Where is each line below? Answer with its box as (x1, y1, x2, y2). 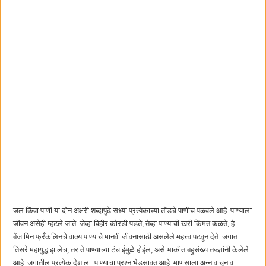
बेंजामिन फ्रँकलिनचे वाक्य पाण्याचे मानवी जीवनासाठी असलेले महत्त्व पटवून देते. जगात (13, 232, 238, 241)
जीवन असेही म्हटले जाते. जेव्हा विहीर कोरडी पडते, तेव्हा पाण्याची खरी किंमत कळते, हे (13, 218, 235, 228)
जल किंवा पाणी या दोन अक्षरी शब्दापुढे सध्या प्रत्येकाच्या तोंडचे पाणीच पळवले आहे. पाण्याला (13, 205, 252, 215)
